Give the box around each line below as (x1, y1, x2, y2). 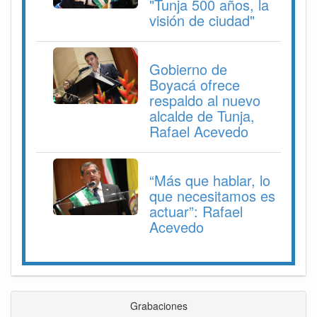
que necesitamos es (149, 185, 275, 206)
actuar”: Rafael (149, 200, 243, 221)
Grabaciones (129, 298, 188, 313)
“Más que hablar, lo (149, 169, 270, 190)
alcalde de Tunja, (149, 105, 255, 126)
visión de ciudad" (149, 9, 255, 30)
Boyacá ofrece (149, 74, 240, 95)
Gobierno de (149, 58, 227, 79)
